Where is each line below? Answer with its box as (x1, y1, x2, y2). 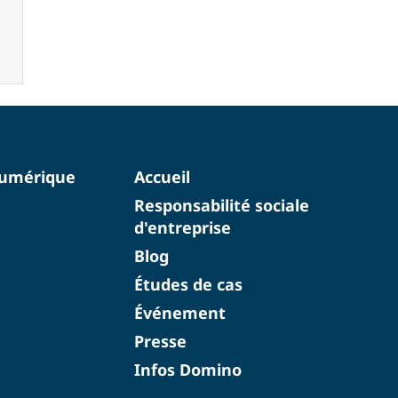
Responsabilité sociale (133, 194, 309, 216)
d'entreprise (133, 216, 231, 238)
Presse (133, 330, 187, 352)
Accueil (133, 165, 190, 187)
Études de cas (133, 273, 243, 295)
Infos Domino (133, 358, 242, 380)
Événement (133, 301, 226, 323)
